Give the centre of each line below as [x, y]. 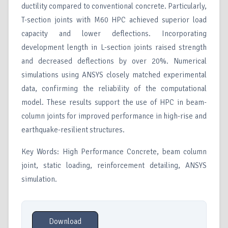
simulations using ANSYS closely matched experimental [114, 75]
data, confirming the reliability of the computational [114, 89]
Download [65, 222]
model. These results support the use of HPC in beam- [114, 103]
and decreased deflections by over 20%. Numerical [114, 61]
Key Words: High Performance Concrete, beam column [114, 152]
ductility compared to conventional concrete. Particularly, [114, 6]
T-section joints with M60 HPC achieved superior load [114, 20]
